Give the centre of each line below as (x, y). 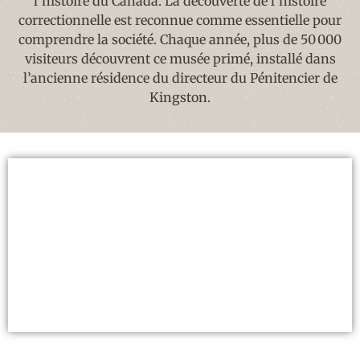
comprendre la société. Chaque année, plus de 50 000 (180, 39)
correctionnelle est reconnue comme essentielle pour (180, 20)
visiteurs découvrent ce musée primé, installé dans (180, 58)
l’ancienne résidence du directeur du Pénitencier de (180, 78)
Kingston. (180, 97)
